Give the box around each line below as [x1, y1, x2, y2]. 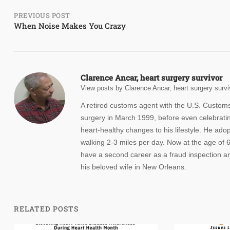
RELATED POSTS [14, 203, 79, 214]
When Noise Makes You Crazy [14, 20, 126, 31]
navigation [13, 31, 83, 49]
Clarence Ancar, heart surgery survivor [81, 72, 222, 83]
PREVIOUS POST [14, 10, 70, 20]
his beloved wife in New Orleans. [81, 162, 186, 171]
